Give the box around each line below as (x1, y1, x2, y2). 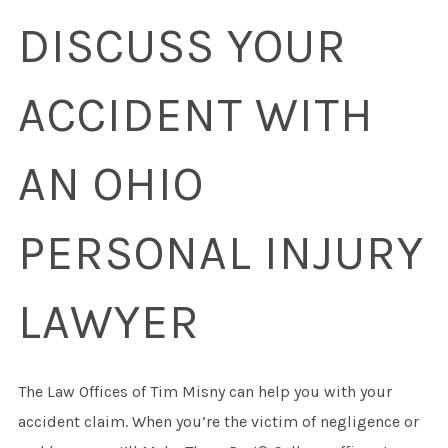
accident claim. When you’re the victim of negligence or (17, 411, 419, 431)
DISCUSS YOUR (17, 17, 347, 74)
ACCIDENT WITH (17, 86, 374, 143)
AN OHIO (17, 155, 204, 212)
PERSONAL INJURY (17, 224, 424, 281)
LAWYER (17, 293, 200, 350)
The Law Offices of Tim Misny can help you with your (17, 381, 392, 401)
